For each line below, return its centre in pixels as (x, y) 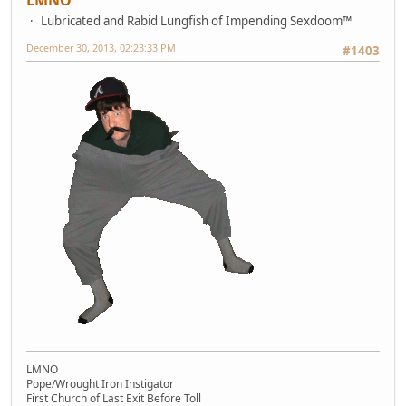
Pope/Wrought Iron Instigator (100, 384)
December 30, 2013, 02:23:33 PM (101, 47)
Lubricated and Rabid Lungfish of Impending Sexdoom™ (196, 20)
